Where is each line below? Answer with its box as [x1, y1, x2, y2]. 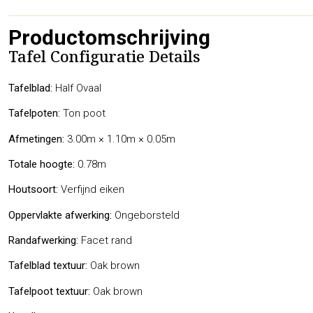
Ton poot [60, 107, 105, 120]
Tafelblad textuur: [8, 259, 87, 272]
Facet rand [78, 234, 132, 247]
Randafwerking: [8, 234, 78, 247]
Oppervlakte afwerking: [8, 208, 112, 221]
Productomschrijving [8, 24, 210, 50]
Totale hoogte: [8, 157, 75, 170]
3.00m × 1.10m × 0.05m [64, 132, 175, 145]
